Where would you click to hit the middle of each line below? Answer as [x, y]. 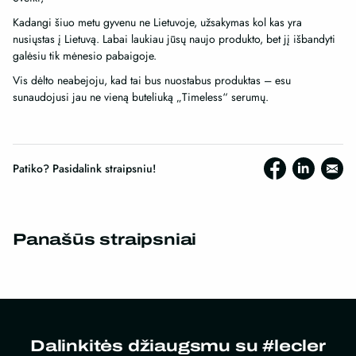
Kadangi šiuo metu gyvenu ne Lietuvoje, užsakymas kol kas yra [157, 23]
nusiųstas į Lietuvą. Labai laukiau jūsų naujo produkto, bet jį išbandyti [174, 39]
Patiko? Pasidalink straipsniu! [84, 168]
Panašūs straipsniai [105, 240]
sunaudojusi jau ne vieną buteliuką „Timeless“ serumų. [141, 97]
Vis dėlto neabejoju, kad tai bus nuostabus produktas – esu [152, 81]
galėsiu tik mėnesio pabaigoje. [85, 56]
